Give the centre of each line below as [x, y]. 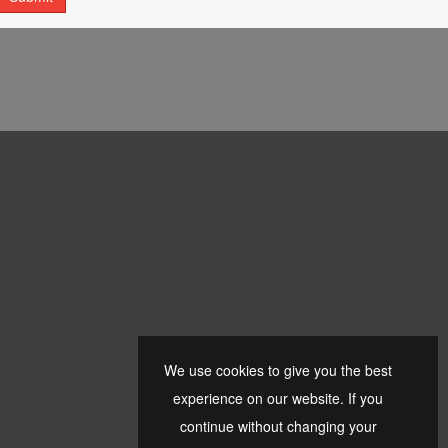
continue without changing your [278, 426]
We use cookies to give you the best [278, 370]
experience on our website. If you [278, 398]
